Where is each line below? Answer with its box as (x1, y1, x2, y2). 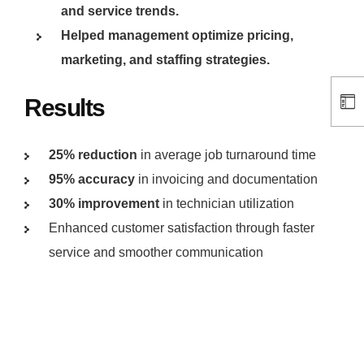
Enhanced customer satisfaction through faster (49, 221, 314, 236)
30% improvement (49, 197, 159, 211)
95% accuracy (49, 172, 135, 187)
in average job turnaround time (137, 148, 316, 162)
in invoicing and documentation (135, 172, 318, 187)
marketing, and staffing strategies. (61, 53, 270, 67)
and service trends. (61, 4, 179, 19)
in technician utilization (159, 197, 294, 211)
